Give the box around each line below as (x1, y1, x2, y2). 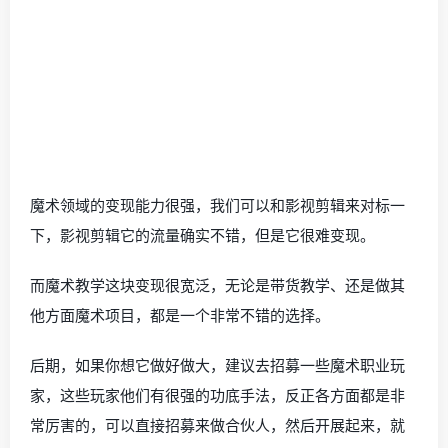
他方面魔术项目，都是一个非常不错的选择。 (30, 305, 330, 325)
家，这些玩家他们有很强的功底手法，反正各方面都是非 (30, 385, 405, 405)
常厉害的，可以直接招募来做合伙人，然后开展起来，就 (30, 415, 405, 435)
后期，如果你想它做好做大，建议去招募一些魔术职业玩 (30, 355, 405, 375)
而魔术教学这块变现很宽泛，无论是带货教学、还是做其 (30, 275, 405, 295)
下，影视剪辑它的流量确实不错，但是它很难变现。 (30, 225, 375, 245)
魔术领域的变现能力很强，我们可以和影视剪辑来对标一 (30, 195, 405, 215)
